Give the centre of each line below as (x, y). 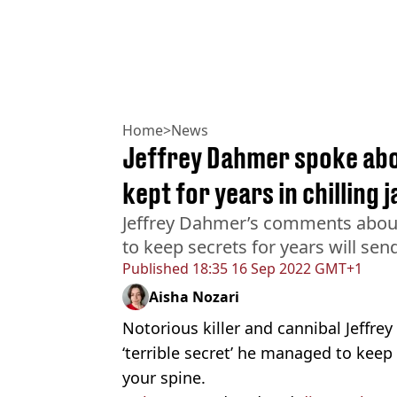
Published (156, 269)
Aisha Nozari (194, 297)
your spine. (164, 378)
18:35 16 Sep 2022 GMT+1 (276, 269)
